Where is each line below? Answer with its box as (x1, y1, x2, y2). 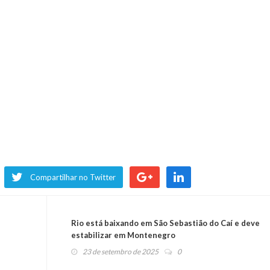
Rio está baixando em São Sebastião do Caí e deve (71, 218, 260, 228)
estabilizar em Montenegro (71, 230, 175, 240)
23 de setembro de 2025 (82, 246, 159, 256)
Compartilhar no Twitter (30, 172, 116, 182)
